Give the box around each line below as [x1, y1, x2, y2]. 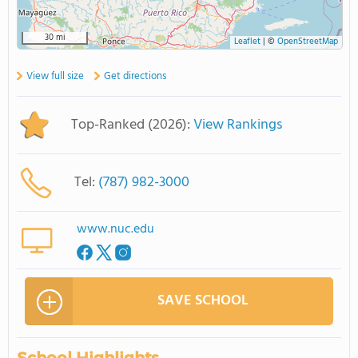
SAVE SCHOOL [157, 289, 249, 312]
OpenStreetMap [277, 35, 338, 49]
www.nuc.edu [77, 219, 154, 240]
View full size [26, 68, 84, 85]
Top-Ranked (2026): [71, 113, 193, 137]
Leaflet [234, 35, 261, 49]
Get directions [104, 68, 166, 85]
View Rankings [193, 113, 282, 137]
